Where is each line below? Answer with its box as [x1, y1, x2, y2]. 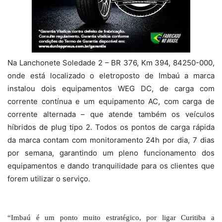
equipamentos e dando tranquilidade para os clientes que [7, 161, 215, 170]
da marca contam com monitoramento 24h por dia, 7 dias [7, 135, 215, 145]
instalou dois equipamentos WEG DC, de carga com [7, 83, 215, 93]
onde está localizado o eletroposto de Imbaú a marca [7, 70, 215, 80]
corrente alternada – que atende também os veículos [7, 109, 215, 119]
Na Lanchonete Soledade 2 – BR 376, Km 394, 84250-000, [7, 57, 215, 67]
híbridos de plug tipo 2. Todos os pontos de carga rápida [7, 122, 215, 132]
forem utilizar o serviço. [7, 173, 90, 183]
